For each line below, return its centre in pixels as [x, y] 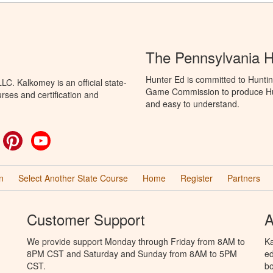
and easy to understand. [193, 104]
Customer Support [86, 219]
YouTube [68, 137]
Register [196, 178]
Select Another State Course [73, 178]
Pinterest [40, 137]
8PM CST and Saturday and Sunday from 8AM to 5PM [132, 253]
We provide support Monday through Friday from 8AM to [136, 241]
